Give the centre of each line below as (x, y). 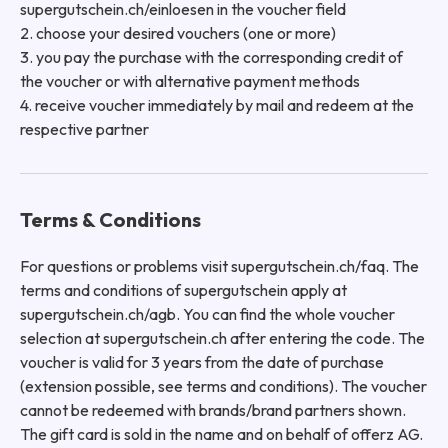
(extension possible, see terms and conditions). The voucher (223, 385)
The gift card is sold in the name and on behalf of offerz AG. (221, 433)
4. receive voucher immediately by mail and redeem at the (217, 104)
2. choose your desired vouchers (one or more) (178, 32)
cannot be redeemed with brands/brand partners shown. (213, 409)
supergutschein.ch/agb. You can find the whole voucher (207, 313)
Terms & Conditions (110, 219)
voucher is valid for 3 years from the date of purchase (202, 361)
